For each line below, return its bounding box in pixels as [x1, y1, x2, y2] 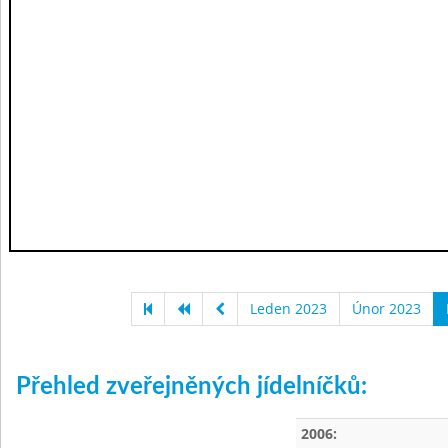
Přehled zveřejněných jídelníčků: [16, 375, 367, 399]
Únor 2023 [352, 299, 421, 318]
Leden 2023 [250, 299, 327, 318]
